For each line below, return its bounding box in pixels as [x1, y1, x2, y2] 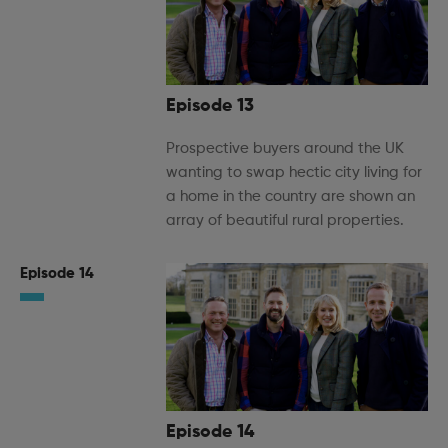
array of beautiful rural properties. [166, 213, 404, 229]
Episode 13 [166, 97, 254, 116]
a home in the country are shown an [166, 189, 415, 205]
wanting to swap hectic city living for [166, 165, 422, 181]
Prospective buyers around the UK [166, 141, 404, 157]
